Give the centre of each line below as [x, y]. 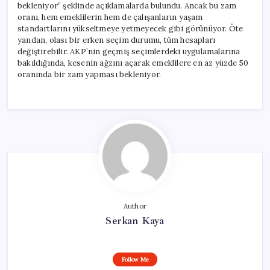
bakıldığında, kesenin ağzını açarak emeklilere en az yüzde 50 [133, 63]
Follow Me [135, 259]
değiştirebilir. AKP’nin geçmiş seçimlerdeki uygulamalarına [129, 51]
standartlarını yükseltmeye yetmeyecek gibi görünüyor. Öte [130, 28]
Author [135, 206]
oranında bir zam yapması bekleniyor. [89, 74]
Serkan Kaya [135, 220]
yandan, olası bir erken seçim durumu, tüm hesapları [117, 40]
